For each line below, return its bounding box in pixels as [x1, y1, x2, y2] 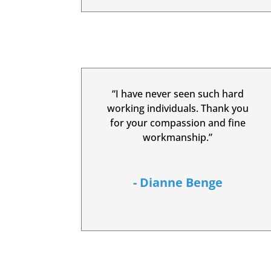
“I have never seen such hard [111, 87, 244, 100]
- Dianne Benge [132, 174, 223, 191]
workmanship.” [143, 130, 213, 144]
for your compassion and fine [109, 116, 246, 129]
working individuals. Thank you [106, 101, 249, 115]
